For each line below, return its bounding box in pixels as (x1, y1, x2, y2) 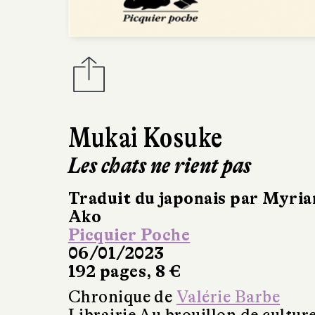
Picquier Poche (67, 225, 191, 245)
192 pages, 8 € (67, 262, 181, 281)
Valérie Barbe (176, 287, 281, 307)
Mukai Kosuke (67, 121, 223, 154)
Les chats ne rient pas (67, 152, 252, 179)
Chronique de (67, 287, 176, 307)
